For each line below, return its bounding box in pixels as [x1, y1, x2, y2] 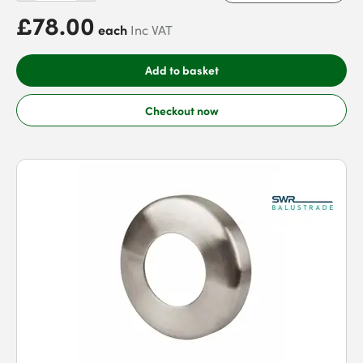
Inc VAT [130, 21, 173, 39]
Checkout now [144, 101, 219, 118]
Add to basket [144, 62, 219, 78]
